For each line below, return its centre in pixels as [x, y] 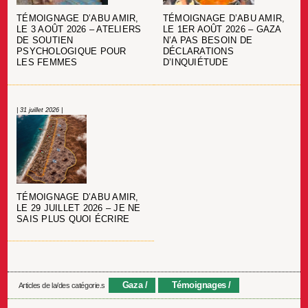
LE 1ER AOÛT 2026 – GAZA [222, 30]
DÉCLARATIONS [198, 52]
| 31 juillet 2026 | [40, 110]
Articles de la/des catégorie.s [62, 286]
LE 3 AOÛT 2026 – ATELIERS [79, 30]
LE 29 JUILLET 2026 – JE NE [79, 208]
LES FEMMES [47, 63]
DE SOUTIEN [45, 41]
